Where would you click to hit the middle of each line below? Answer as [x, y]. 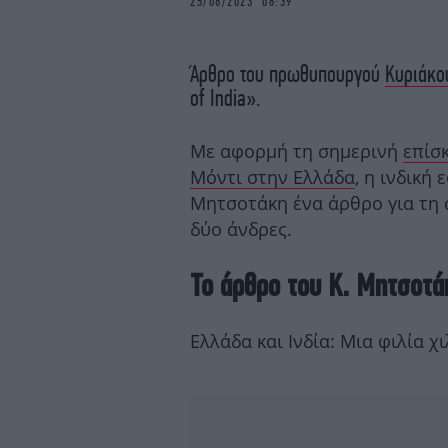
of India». [225, 98]
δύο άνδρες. [241, 229]
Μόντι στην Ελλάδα [272, 177]
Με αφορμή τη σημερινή [296, 151]
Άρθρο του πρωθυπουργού [287, 74]
